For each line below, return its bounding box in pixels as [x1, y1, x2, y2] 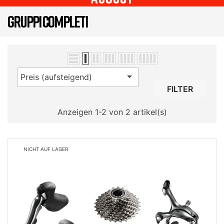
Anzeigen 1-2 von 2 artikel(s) [57, 107, 167, 117]
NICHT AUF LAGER [23, 146, 68, 152]
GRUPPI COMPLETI [7, 12, 87, 31]
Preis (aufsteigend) [20, 72, 92, 82]
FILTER [166, 84, 193, 94]
